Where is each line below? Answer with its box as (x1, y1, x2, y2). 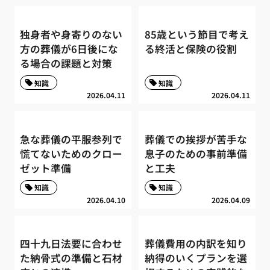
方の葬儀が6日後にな (20, 41, 119, 56)
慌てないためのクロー (20, 146, 123, 161)
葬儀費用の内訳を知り (144, 236, 247, 251)
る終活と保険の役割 (144, 41, 237, 56)
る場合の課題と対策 (20, 55, 113, 71)
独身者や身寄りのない (20, 27, 123, 42)
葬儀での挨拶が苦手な (144, 131, 247, 146)
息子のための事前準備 (144, 146, 247, 161)
